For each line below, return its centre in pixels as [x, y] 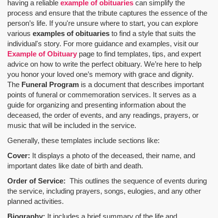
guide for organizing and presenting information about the [97, 105]
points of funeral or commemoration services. [80, 94]
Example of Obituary [42, 54]
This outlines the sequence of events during [136, 181]
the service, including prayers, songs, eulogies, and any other [104, 191]
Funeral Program [50, 84]
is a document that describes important [141, 84]
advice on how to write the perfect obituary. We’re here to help [104, 64]
